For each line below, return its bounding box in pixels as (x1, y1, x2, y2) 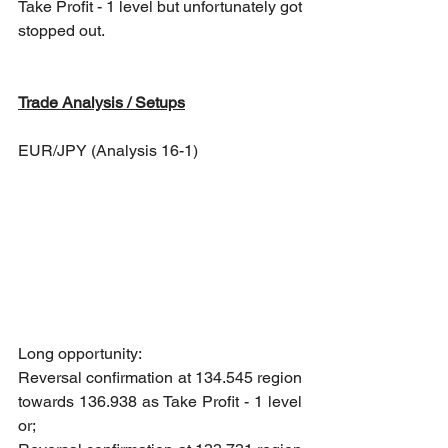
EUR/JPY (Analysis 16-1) (18, 141, 198, 161)
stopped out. (18, 21, 105, 41)
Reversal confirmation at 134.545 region (18, 367, 302, 387)
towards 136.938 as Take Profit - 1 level (18, 391, 302, 411)
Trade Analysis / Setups (18, 93, 185, 113)
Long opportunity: (18, 343, 145, 363)
